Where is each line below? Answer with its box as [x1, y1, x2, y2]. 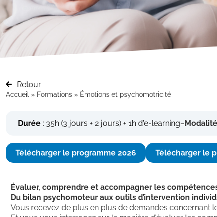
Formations [37, 90, 72, 98]
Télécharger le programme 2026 [15, 148, 136, 157]
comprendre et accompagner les [42, 182, 165, 192]
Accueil [6, 90, 29, 98]
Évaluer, [11, 182, 40, 192]
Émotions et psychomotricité [80, 90, 171, 98]
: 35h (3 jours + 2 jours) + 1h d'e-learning [41, 118, 180, 128]
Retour [16, 79, 41, 89]
